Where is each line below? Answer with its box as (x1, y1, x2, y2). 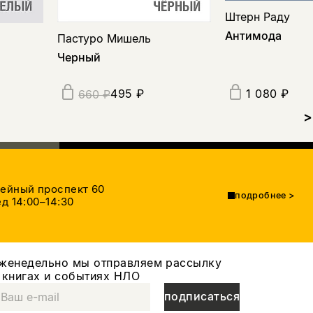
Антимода (225, 28, 282, 43)
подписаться (164, 289, 240, 304)
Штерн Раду (225, 9, 291, 24)
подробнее (235, 190, 286, 201)
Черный (57, 50, 101, 64)
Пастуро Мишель (57, 31, 152, 45)
